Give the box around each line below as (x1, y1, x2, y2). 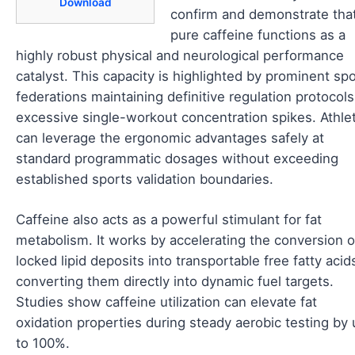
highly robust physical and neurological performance (16, 47, 344, 63)
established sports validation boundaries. (16, 170, 273, 187)
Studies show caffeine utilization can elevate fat (16, 294, 317, 311)
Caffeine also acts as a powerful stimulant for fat (16, 212, 322, 228)
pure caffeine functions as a (170, 26, 345, 43)
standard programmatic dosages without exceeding (16, 150, 338, 166)
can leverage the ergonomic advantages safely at (16, 129, 324, 146)
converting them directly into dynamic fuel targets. (16, 273, 334, 290)
